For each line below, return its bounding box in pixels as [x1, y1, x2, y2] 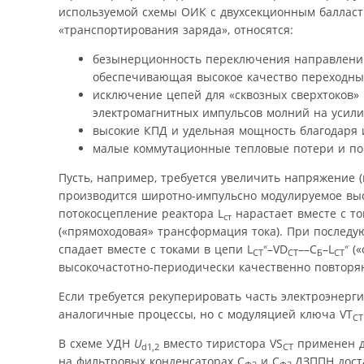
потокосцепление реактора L [58, 206, 223, 222]
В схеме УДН [58, 336, 134, 352]
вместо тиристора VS [159, 336, 283, 352]
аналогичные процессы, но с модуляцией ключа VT [58, 306, 353, 323]
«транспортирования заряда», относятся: [58, 22, 293, 38]
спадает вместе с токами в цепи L [58, 241, 253, 258]
